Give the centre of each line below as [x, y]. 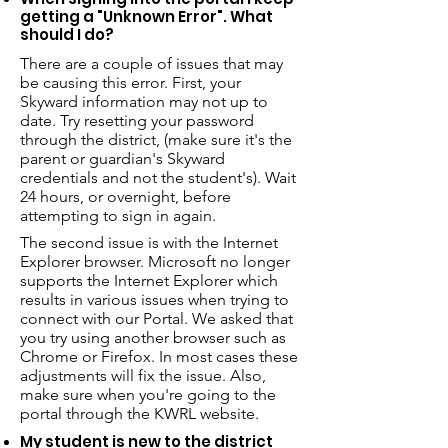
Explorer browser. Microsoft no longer [155, 261]
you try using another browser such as [153, 337]
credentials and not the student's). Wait [158, 177]
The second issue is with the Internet [149, 242]
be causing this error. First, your [130, 82]
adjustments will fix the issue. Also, [143, 375]
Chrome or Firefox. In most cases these [159, 356]
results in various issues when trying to [154, 299]
